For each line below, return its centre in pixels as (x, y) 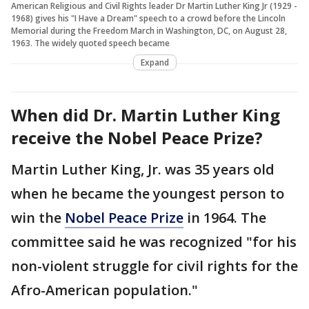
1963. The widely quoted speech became (90, 43)
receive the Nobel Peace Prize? (137, 138)
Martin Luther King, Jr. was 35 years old (143, 170)
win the (38, 218)
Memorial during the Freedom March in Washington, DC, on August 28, (149, 31)
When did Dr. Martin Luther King (146, 115)
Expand (154, 63)
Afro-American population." (104, 290)
